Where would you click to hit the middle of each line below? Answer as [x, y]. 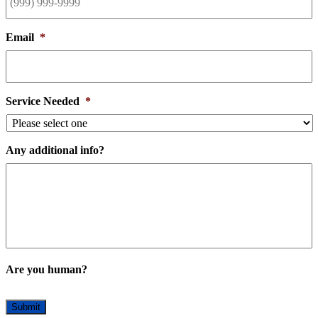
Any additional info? [55, 150]
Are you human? [46, 269]
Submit [26, 307]
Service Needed [43, 101]
